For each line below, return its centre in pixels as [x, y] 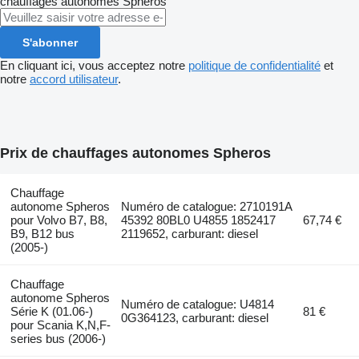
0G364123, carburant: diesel [195, 317]
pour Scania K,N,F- [60, 325]
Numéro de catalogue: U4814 [198, 304]
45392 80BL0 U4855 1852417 [199, 220]
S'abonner [50, 43]
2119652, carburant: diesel [190, 233]
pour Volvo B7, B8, [58, 220]
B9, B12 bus [42, 233]
